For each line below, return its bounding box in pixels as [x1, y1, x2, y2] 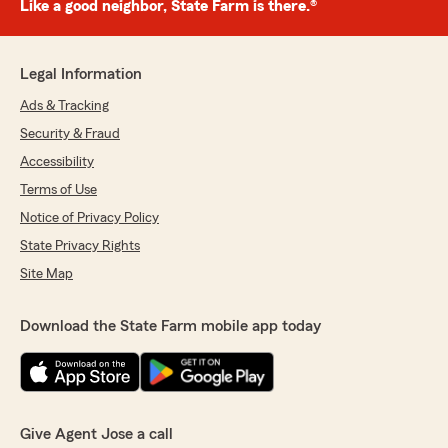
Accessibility [20, 155, 94, 170]
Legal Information [20, 66, 142, 83]
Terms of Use [20, 183, 97, 198]
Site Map [20, 267, 73, 282]
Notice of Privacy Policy [20, 211, 159, 226]
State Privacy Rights [20, 239, 140, 254]
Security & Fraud [20, 127, 120, 142]
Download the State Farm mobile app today [20, 318, 321, 335]
